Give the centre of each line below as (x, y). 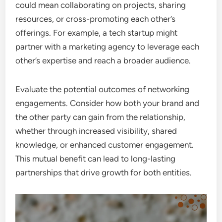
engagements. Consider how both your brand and (108, 103)
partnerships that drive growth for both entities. (104, 173)
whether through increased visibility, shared (96, 131)
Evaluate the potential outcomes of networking (103, 89)
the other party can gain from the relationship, (101, 117)
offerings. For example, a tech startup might (97, 33)
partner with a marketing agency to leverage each (108, 47)
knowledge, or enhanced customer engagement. (105, 145)
